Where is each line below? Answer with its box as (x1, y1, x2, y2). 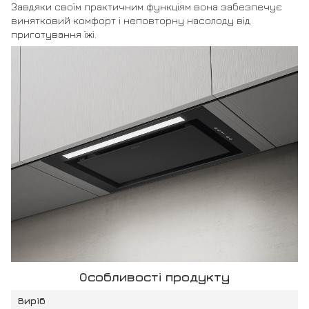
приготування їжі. (11, 28, 97, 41)
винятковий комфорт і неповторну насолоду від (11, 14, 250, 27)
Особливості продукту (79, 270, 230, 285)
